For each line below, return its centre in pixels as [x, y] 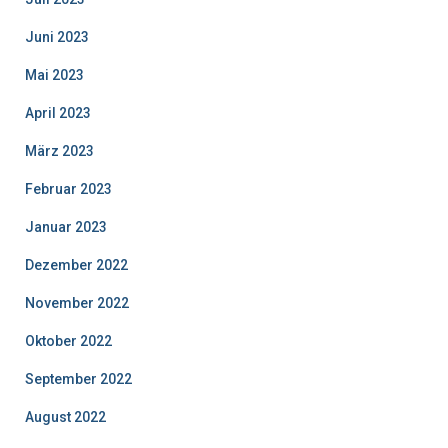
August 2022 [65, 417]
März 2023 [59, 151]
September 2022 [78, 379]
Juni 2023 [57, 37]
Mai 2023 [54, 75]
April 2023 [58, 113]
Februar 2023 [68, 189]
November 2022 [77, 303]
